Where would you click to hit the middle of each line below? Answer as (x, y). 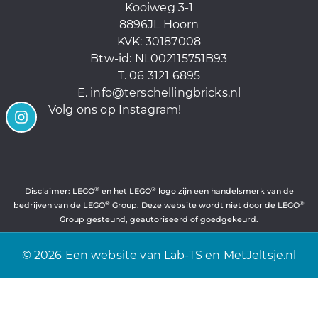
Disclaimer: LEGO (59, 191)
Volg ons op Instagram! (115, 109)
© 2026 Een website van (93, 255)
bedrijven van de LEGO (59, 205)
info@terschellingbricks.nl (166, 92)
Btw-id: (113, 58)
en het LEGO (125, 191)
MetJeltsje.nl (260, 255)
